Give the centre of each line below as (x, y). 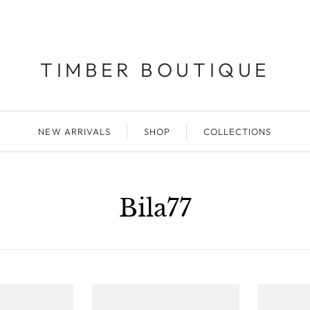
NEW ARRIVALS (74, 131)
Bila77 (155, 208)
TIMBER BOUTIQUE (155, 70)
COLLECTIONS (238, 131)
